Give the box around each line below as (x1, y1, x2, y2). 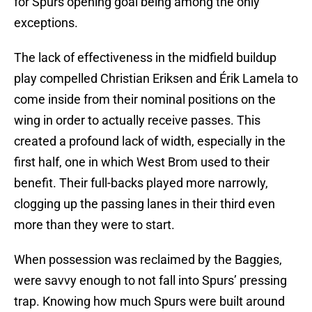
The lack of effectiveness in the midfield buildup (14, 50, 276, 65)
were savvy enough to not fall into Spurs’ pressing (14, 273, 287, 288)
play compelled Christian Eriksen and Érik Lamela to (14, 71, 298, 86)
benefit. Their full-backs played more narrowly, (14, 175, 268, 191)
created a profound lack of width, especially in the (14, 134, 286, 149)
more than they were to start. (14, 217, 175, 233)
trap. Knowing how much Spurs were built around (14, 294, 285, 309)
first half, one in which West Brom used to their (14, 155, 270, 170)
